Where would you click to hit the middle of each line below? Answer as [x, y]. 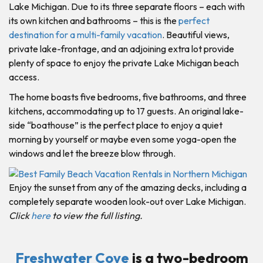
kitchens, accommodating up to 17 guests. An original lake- [126, 111]
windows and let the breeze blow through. [92, 153]
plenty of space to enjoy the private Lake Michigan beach [124, 63]
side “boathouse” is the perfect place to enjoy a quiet [116, 125]
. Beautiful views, [196, 34]
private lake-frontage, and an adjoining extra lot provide [122, 48]
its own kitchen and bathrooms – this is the [94, 20]
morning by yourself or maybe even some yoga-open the [123, 139]
